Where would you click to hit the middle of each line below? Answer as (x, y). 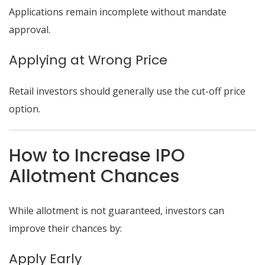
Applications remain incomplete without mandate (118, 12)
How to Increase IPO (97, 156)
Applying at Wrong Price (88, 60)
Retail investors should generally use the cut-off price (127, 91)
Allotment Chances (94, 176)
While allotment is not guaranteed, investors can (117, 211)
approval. (30, 30)
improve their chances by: (65, 228)
